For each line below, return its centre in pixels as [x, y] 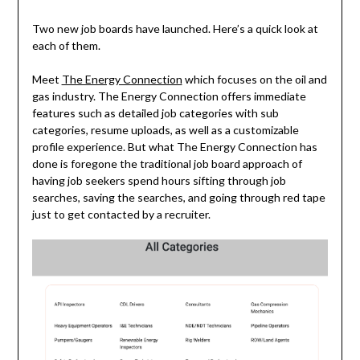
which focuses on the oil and [254, 79]
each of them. [66, 45]
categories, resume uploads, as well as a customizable [165, 129]
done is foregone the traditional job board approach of [167, 163]
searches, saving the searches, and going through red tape [178, 197]
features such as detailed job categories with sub [155, 112]
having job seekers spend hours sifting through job [159, 180]
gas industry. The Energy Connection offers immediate [169, 96]
